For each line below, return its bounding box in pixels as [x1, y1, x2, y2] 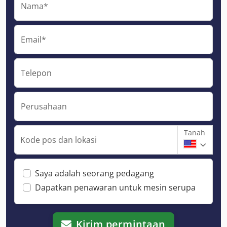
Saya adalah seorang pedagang [35, 167, 154, 179]
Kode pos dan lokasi [20, 134, 97, 145]
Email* [21, 33, 46, 45]
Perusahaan [21, 100, 67, 112]
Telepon [21, 67, 52, 79]
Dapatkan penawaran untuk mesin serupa [35, 181, 196, 193]
